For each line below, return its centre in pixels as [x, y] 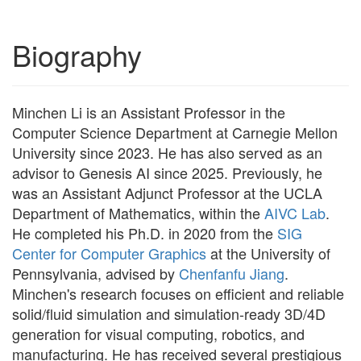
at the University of [268, 253]
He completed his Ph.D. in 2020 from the [145, 233]
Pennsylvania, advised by [95, 274]
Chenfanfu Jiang [232, 274]
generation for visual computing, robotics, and [158, 334]
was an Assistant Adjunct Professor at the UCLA [167, 193]
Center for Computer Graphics [109, 253]
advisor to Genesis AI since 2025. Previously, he [167, 173]
